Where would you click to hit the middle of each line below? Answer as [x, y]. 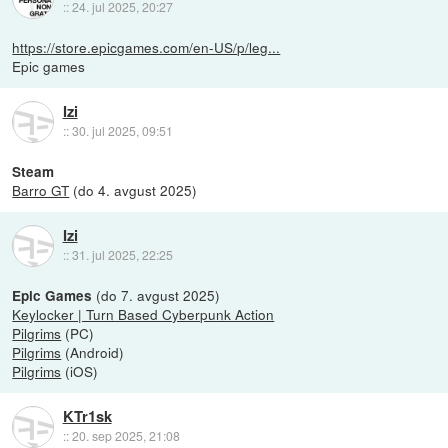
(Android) [93, 352]
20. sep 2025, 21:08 [125, 436]
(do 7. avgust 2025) [156, 295]
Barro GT [41, 189]
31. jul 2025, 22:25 [122, 255]
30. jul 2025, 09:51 [122, 131]
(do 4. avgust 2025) [133, 189]
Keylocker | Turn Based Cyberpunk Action [143, 314]
